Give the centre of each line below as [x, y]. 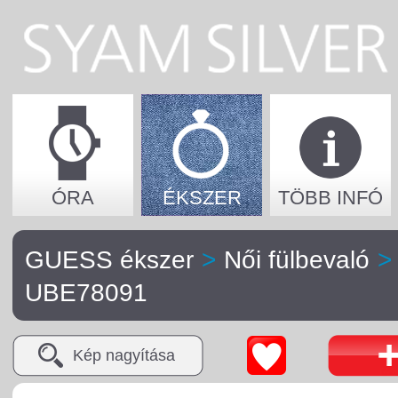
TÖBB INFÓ [330, 198]
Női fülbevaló [297, 260]
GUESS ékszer [109, 260]
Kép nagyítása [124, 355]
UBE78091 [86, 293]
